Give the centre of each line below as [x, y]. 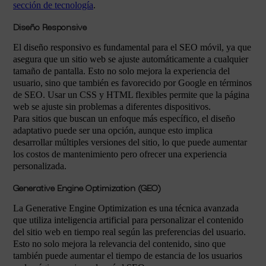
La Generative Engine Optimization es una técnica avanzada [126, 208]
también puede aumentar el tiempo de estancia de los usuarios [128, 256]
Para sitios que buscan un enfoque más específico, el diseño [124, 118]
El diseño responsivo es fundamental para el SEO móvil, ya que [132, 47]
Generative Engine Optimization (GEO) [87, 187]
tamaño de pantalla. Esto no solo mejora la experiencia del [121, 71]
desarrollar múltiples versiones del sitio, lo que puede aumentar [130, 142]
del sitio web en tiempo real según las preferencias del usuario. [129, 232]
